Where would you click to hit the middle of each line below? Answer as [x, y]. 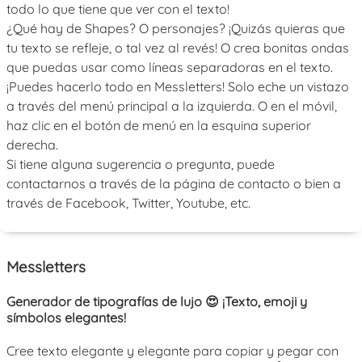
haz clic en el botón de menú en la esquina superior [159, 125]
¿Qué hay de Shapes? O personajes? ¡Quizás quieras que [176, 28]
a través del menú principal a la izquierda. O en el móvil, [172, 106]
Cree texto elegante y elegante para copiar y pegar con [173, 351]
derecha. [32, 145]
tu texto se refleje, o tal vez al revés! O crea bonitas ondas [178, 48]
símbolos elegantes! [66, 317]
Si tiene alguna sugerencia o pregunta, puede [141, 164]
